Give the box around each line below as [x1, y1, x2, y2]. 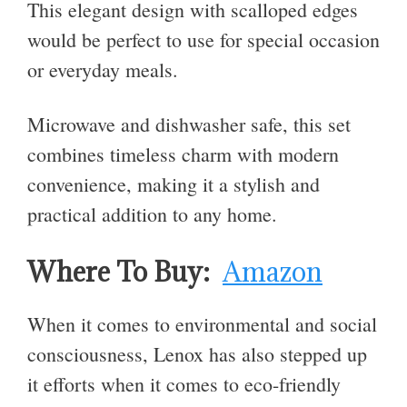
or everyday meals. [27, 56, 178, 84]
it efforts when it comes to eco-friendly [27, 370, 341, 397]
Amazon [223, 253, 323, 289]
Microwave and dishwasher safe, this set [27, 110, 351, 137]
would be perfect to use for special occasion [27, 26, 380, 54]
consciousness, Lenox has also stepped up [27, 340, 367, 367]
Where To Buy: [27, 253, 210, 289]
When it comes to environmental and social [27, 310, 377, 337]
